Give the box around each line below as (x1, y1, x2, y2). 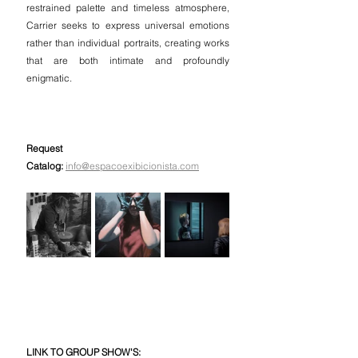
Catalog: (26, 159, 63, 172)
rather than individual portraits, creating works (26, 36, 229, 49)
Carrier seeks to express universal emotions (26, 18, 229, 31)
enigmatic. (26, 71, 72, 84)
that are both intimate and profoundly (26, 54, 229, 66)
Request (26, 141, 62, 154)
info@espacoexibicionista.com (66, 159, 199, 172)
